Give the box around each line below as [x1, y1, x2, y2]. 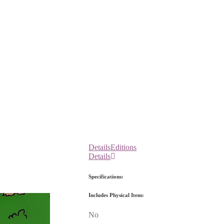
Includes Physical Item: [88, 191, 144, 198]
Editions [110, 142, 137, 151]
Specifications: [88, 173, 124, 179]
